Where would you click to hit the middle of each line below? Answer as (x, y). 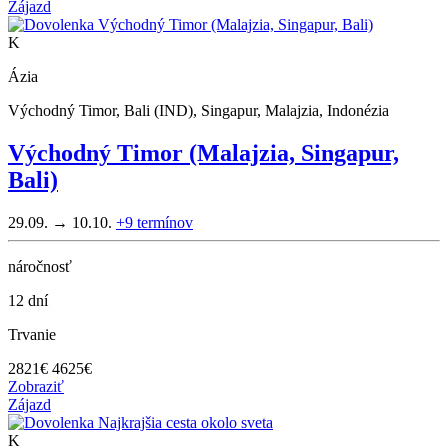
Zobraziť (36, 387)
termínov (165, 223)
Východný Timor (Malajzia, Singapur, (203, 153)
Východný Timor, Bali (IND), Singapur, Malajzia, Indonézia (198, 111)
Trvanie (32, 335)
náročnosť (40, 267)
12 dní (28, 301)
